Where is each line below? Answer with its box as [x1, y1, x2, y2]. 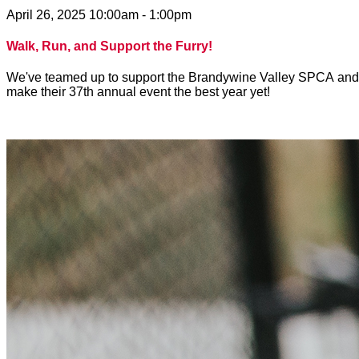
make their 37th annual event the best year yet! [6, 85, 273, 99]
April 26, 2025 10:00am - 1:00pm [6, 7, 192, 22]
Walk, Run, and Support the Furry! [6, 38, 212, 53]
